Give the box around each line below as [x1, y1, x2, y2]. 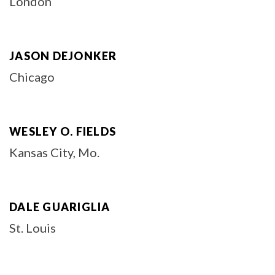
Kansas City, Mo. [9, 145, 99, 160]
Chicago [9, 69, 55, 84]
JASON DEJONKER [9, 49, 117, 63]
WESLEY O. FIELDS [9, 125, 116, 138]
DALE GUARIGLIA [9, 200, 110, 214]
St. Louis [9, 220, 56, 235]
